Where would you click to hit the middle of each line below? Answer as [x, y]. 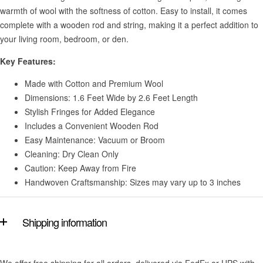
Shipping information [65, 222]
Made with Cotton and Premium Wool [94, 83]
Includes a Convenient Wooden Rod [92, 125]
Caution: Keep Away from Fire [80, 168]
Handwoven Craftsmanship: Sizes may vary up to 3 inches [133, 182]
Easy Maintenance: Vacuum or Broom [95, 139]
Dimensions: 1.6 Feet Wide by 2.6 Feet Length [111, 97]
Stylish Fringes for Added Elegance [90, 111]
